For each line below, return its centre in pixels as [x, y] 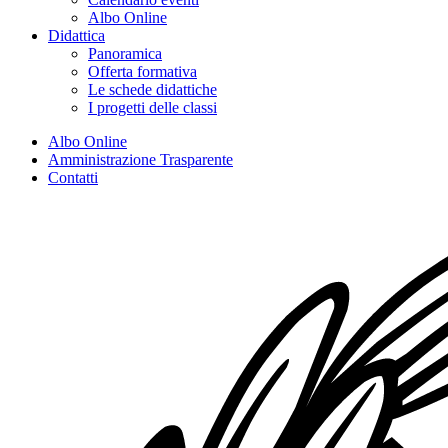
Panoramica [125, 53]
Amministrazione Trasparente [140, 159]
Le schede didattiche [152, 89]
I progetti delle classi [152, 107]
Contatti [73, 177]
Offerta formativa [142, 71]
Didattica [76, 35]
